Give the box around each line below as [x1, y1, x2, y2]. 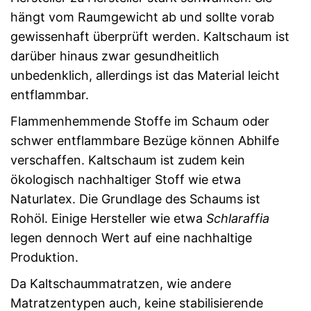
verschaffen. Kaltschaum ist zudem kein [10, 152, 245, 167]
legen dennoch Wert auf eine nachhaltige [10, 230, 252, 245]
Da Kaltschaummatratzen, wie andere [10, 276, 231, 291]
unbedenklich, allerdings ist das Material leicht [10, 67, 280, 83]
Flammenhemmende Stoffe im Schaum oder [10, 113, 269, 128]
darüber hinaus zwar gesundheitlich [10, 48, 219, 63]
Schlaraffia [206, 210, 269, 226]
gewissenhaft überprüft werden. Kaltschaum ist [10, 28, 289, 44]
